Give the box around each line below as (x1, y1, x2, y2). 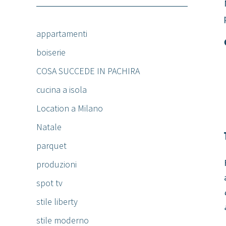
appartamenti (36, 28, 87, 39)
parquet (36, 140, 67, 151)
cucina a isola (36, 84, 87, 95)
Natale (36, 121, 62, 133)
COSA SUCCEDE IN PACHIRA (36, 65, 140, 77)
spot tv (36, 177, 63, 189)
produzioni (36, 158, 77, 170)
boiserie (36, 46, 66, 58)
